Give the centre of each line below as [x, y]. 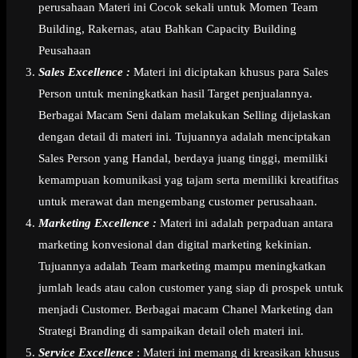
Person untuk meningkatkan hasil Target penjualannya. [175, 94]
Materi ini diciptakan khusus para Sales [229, 72]
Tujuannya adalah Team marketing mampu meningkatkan [182, 267]
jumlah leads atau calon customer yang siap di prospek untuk [191, 288]
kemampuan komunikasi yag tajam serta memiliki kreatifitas [189, 180]
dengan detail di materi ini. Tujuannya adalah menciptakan [185, 137]
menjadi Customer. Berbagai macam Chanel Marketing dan [186, 310]
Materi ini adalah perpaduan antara [245, 223]
